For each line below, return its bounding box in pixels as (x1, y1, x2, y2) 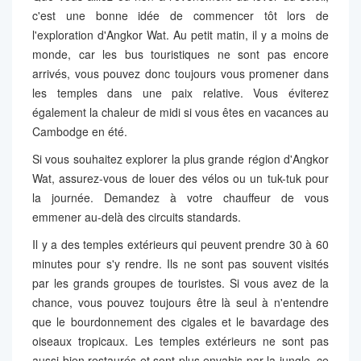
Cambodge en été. (32, 122, 127, 139)
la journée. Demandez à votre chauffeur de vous (32, 189, 329, 205)
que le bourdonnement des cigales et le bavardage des (32, 313, 329, 330)
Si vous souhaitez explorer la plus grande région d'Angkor (32, 150, 329, 167)
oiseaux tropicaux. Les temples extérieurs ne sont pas (32, 332, 329, 349)
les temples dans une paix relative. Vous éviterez (32, 84, 329, 101)
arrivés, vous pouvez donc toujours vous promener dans (32, 64, 329, 81)
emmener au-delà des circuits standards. (32, 208, 241, 225)
